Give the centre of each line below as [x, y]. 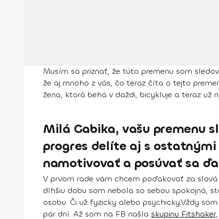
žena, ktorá [65, 94]
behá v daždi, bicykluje [131, 94]
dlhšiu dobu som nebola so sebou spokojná [124, 190]
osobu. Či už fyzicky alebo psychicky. [112, 202]
